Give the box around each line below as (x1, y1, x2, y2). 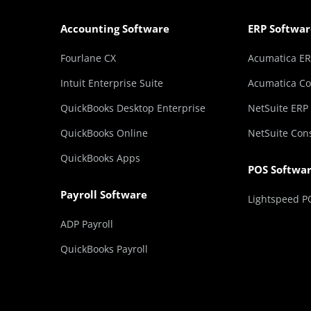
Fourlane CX (60, 51, 116, 65)
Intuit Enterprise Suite (60, 76, 163, 90)
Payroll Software (60, 187, 147, 201)
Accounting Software (60, 22, 169, 35)
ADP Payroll (60, 217, 113, 230)
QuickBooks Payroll (60, 242, 148, 255)
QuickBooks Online (60, 126, 148, 140)
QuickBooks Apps (60, 151, 140, 165)
